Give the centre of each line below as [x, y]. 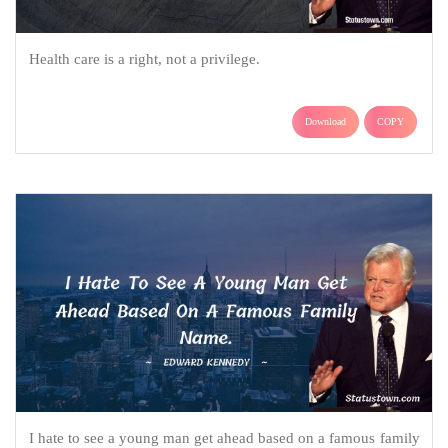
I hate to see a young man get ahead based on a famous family [224, 437]
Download [325, 121]
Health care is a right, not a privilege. [144, 58]
